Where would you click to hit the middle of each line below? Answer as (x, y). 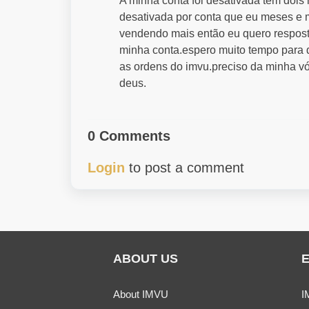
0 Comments (129, 136)
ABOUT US (146, 259)
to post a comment (185, 168)
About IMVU (141, 294)
